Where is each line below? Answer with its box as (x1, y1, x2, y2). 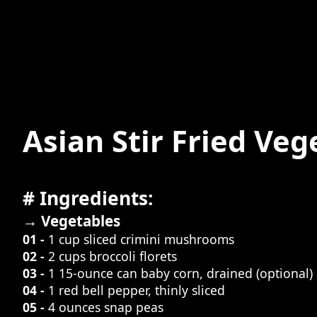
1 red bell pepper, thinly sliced (48, 282, 225, 299)
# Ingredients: (23, 185, 154, 212)
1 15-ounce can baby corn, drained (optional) (48, 265, 313, 282)
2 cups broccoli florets (48, 248, 177, 265)
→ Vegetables (23, 211, 120, 231)
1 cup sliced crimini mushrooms (48, 231, 234, 248)
